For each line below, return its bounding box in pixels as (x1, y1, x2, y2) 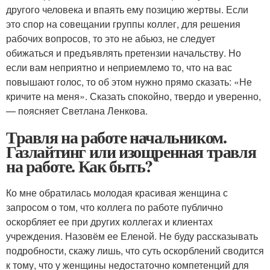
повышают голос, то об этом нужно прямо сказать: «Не (6, 75, 252, 89)
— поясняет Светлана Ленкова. (6, 104, 148, 118)
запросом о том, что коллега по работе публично (6, 200, 223, 214)
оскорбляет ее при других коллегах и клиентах (6, 215, 213, 228)
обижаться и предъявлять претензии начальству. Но (6, 46, 241, 60)
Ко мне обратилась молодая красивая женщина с (6, 186, 228, 199)
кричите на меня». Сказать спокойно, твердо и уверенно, (6, 89, 261, 103)
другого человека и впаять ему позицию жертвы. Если (6, 2, 248, 16)
